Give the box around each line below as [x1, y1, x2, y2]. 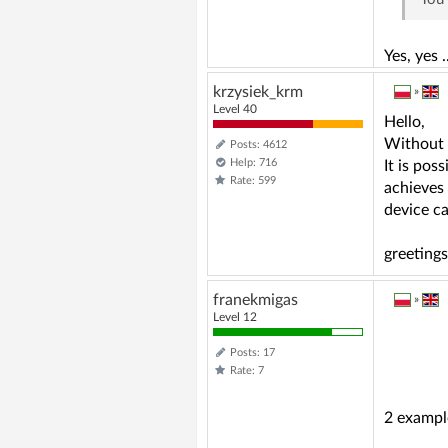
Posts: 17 [230, 346, 275, 358]
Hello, [384, 113, 425, 130]
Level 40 [213, 102, 272, 115]
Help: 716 [230, 156, 277, 168]
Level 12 [213, 310, 272, 323]
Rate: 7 [230, 364, 264, 376]
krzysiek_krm [213, 83, 303, 100]
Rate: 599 [230, 174, 276, 186]
